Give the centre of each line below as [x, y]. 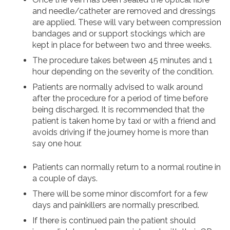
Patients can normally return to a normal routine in [127, 167]
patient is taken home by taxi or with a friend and [124, 121]
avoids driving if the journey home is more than [120, 132]
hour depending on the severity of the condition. [123, 72]
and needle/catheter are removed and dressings [124, 11]
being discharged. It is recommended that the [118, 110]
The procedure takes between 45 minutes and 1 [122, 61]
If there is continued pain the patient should [114, 221]
